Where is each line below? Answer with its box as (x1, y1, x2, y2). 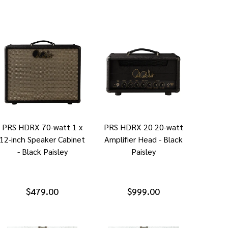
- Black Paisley (17, 146, 68, 157)
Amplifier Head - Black (104, 133, 183, 145)
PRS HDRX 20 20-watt (104, 121, 184, 132)
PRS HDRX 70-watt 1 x (2, 121, 83, 132)
